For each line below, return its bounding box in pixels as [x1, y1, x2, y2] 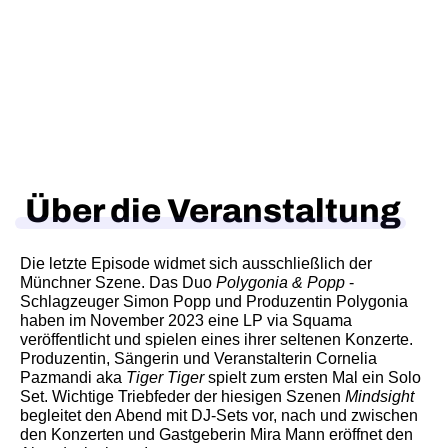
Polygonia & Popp [212, 274, 345, 291]
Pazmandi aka [20, 369, 126, 386]
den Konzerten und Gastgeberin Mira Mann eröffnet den [20, 426, 413, 443]
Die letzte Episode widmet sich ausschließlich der [20, 255, 372, 272]
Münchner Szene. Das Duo [20, 274, 212, 291]
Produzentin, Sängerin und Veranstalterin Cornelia [20, 350, 377, 367]
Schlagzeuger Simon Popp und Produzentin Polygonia [20, 293, 408, 310]
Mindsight [345, 388, 414, 405]
